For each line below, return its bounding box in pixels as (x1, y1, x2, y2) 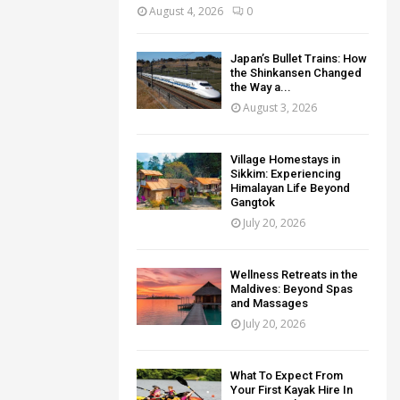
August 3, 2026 (243, 100, 317, 116)
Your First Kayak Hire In (230, 383, 353, 397)
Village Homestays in (230, 153, 340, 167)
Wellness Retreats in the (230, 268, 358, 282)
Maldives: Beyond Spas (230, 282, 353, 296)
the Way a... (230, 80, 291, 95)
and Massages (230, 296, 308, 311)
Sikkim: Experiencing (230, 167, 341, 181)
